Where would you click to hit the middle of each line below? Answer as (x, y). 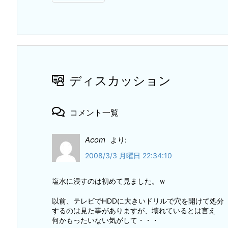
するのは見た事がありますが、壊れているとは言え (134, 211)
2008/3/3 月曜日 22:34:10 (129, 156)
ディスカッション (120, 80)
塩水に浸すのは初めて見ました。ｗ (109, 181)
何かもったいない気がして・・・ (105, 220)
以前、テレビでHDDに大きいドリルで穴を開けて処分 (138, 201)
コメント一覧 (94, 112)
